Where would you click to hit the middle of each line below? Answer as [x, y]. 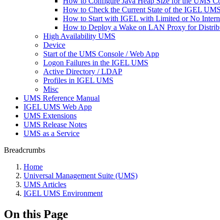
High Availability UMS [79, 36]
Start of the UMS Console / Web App [101, 54]
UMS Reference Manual [62, 98]
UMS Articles [45, 184]
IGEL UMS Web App [58, 107]
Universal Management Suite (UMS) [81, 176]
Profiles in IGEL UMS [78, 80]
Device [54, 45]
